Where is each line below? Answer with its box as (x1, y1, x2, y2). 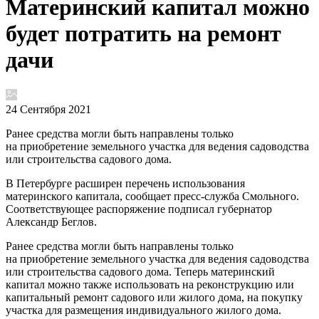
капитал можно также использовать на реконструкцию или (6, 278, 294, 291)
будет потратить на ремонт (6, 21, 281, 47)
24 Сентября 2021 (6, 103, 91, 115)
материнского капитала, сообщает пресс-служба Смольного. (6, 189, 299, 202)
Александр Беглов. (6, 215, 97, 228)
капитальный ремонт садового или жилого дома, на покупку (6, 291, 303, 303)
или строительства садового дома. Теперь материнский (6, 265, 275, 278)
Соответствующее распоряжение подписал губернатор (6, 202, 272, 215)
